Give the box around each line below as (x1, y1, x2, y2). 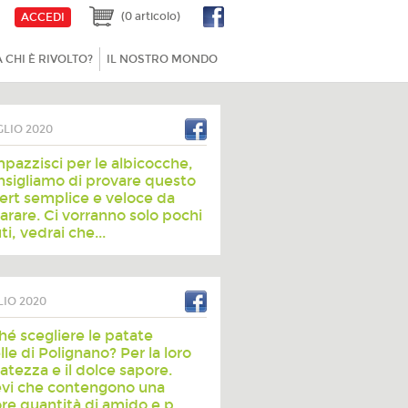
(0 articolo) (121, 10, 180, 23)
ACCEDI (21, 11, 65, 24)
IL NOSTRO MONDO (107, 53, 218, 66)
